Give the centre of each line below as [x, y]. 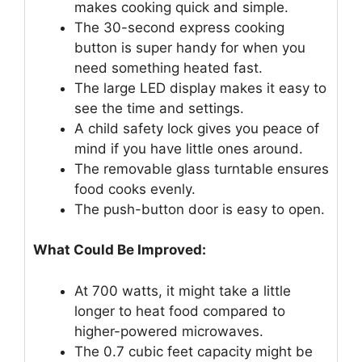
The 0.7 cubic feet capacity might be [194, 351]
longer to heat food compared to [180, 311]
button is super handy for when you [190, 47]
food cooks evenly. [135, 189]
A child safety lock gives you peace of [197, 128]
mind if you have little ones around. [189, 148]
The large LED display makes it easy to [200, 88]
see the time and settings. [159, 108]
